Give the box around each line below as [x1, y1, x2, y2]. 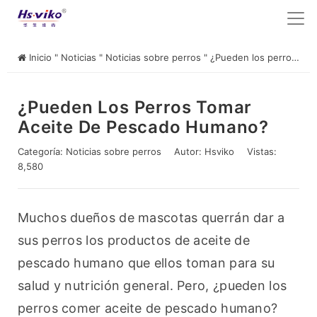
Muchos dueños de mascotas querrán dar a [18, 210, 285, 226]
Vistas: [247, 146, 277, 158]
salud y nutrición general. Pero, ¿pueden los [18, 278, 287, 294]
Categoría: [18, 146, 66, 158]
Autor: [174, 146, 204, 158]
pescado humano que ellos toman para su [18, 255, 275, 271]
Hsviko [204, 146, 234, 158]
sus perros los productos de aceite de [18, 233, 250, 248]
